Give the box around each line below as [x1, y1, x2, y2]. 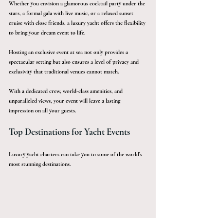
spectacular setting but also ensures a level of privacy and [9, 58, 140, 66]
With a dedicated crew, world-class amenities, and [9, 88, 124, 95]
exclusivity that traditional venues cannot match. [9, 68, 120, 75]
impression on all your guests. [9, 107, 77, 114]
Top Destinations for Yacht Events [9, 126, 130, 138]
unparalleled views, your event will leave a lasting [9, 97, 122, 105]
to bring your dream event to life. [9, 29, 85, 36]
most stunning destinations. [9, 161, 71, 168]
